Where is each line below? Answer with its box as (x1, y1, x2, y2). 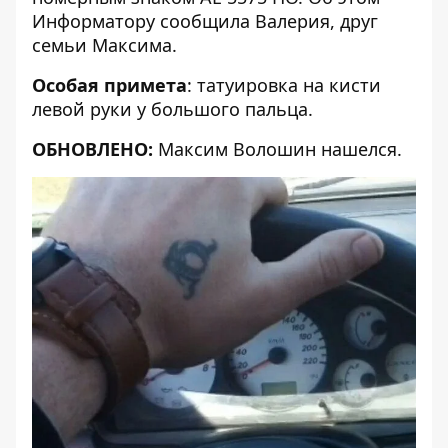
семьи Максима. (32, 33, 177, 57)
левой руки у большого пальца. (32, 97, 313, 121)
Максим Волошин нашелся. (158, 137, 402, 161)
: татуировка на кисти (187, 73, 381, 97)
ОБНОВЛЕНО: (32, 137, 158, 161)
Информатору (32, 9, 155, 33)
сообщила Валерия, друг (155, 9, 378, 33)
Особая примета (32, 73, 187, 97)
